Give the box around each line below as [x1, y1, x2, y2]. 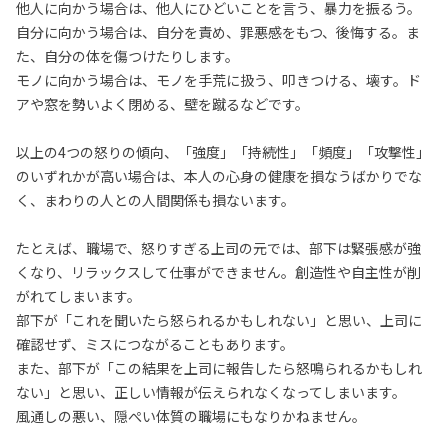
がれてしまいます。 [16, 286, 141, 306]
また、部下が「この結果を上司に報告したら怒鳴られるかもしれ [16, 358, 422, 378]
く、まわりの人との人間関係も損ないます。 [16, 190, 295, 210]
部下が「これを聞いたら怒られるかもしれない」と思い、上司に [16, 310, 422, 330]
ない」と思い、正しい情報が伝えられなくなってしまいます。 [16, 382, 406, 402]
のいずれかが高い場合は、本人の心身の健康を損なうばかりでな [16, 166, 422, 186]
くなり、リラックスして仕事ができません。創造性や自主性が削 [16, 262, 421, 282]
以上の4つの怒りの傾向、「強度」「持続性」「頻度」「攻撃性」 [16, 142, 430, 162]
